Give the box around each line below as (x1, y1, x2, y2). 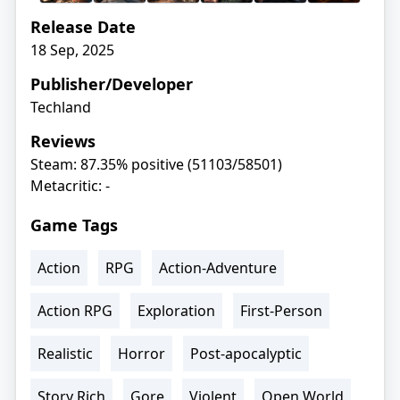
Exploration (137, 301, 215, 321)
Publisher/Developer (30, 73, 193, 96)
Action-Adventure (159, 258, 277, 279)
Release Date (30, 16, 136, 38)
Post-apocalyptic (190, 344, 302, 364)
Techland (30, 97, 91, 118)
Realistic (37, 344, 93, 364)
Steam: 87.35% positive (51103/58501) (30, 154, 282, 175)
